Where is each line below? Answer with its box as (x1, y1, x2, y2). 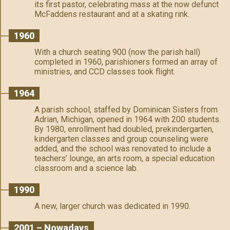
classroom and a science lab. (34, 163, 138, 173)
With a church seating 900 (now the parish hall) (34, 47, 200, 57)
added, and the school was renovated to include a (34, 143, 211, 154)
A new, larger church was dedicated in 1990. (34, 201, 190, 211)
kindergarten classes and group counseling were (34, 133, 208, 144)
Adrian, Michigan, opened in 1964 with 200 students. (34, 114, 221, 124)
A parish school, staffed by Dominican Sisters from (34, 104, 218, 114)
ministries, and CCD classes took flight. (34, 66, 175, 76)
